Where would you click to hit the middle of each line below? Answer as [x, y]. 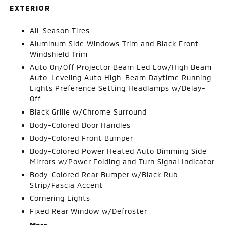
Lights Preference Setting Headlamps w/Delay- [118, 88]
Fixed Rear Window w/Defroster [89, 211]
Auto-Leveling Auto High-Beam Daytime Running [121, 77]
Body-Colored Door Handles [80, 125]
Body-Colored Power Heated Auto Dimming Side [119, 151]
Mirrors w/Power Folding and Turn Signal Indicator [123, 161]
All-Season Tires [60, 30]
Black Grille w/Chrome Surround [88, 111]
